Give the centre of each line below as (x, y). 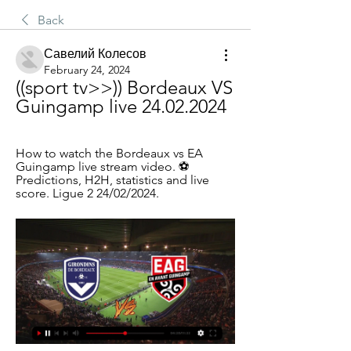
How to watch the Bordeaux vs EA (109, 153)
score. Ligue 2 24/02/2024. (87, 193)
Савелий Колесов (95, 54)
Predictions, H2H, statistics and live (112, 180)
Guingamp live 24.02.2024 (121, 106)
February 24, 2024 (87, 70)
